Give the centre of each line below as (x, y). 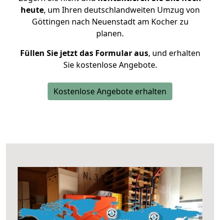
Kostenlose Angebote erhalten (110, 91)
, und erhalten (174, 53)
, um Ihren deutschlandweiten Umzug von (122, 10)
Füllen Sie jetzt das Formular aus (84, 53)
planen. (110, 33)
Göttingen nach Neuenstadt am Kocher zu (110, 22)
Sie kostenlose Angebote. (110, 65)
